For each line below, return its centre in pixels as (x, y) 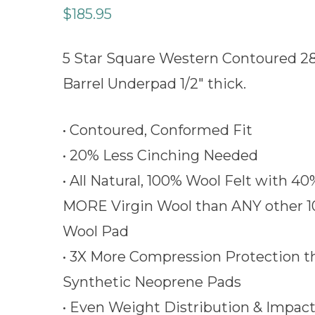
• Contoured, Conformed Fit (157, 130)
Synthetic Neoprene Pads (152, 282)
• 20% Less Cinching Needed (160, 155)
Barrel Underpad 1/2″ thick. (154, 84)
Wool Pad (96, 231)
